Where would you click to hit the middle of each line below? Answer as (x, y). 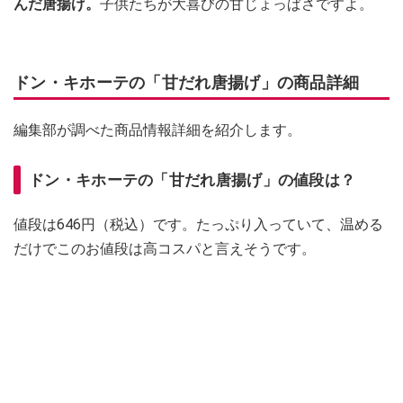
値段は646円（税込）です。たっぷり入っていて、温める (198, 224)
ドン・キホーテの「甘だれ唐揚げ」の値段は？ (193, 180)
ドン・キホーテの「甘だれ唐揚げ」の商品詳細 (187, 82)
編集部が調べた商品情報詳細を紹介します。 (157, 130)
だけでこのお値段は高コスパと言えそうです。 (165, 249)
